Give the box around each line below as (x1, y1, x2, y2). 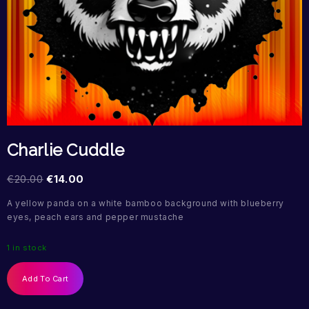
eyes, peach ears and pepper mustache (7, 212, 184, 223)
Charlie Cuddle (7, 140, 125, 161)
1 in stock (7, 243, 47, 253)
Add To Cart (22, 274, 69, 284)
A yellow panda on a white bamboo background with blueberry (7, 198, 284, 209)
